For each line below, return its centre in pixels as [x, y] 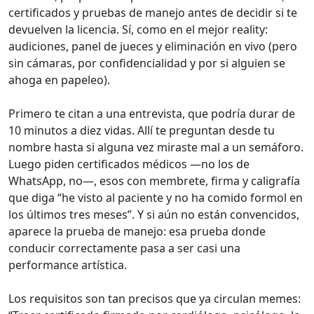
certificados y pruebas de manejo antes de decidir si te [153, 12]
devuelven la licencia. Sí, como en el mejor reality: [138, 29]
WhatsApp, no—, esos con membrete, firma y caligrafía [154, 180]
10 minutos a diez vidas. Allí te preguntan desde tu [142, 130]
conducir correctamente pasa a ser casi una [124, 248]
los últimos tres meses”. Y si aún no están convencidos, [154, 214]
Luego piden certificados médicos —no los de [129, 164]
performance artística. [68, 265]
